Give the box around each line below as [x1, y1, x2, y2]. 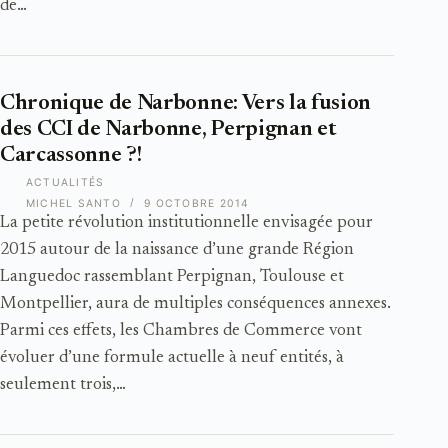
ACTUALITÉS [26, 176, 105, 190]
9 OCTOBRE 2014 [144, 197, 250, 211]
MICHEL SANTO [26, 197, 121, 211]
